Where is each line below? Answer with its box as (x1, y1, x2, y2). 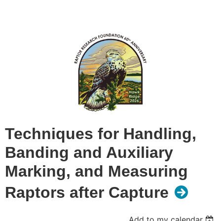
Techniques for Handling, (5, 125, 196, 143)
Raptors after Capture (5, 184, 169, 202)
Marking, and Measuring (5, 162, 188, 181)
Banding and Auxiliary (5, 144, 173, 162)
